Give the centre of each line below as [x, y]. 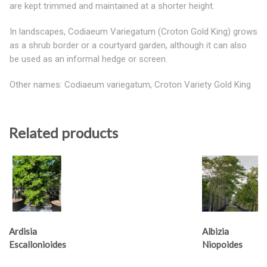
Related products [63, 132]
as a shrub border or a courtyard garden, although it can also [128, 45]
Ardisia [23, 232]
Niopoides [222, 245]
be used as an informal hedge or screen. [89, 59]
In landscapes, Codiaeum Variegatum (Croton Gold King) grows [133, 31]
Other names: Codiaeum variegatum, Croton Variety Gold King [130, 84]
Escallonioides [38, 245]
